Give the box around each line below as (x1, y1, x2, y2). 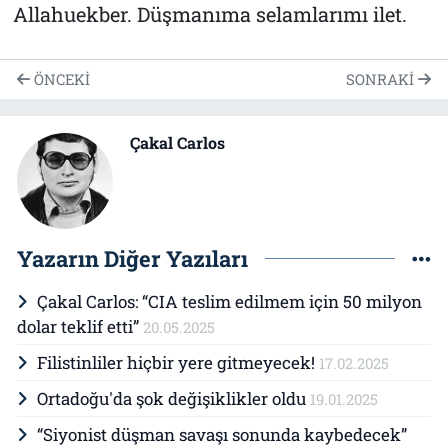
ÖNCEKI (30, 69, 90, 89)
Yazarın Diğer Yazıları (17, 243, 248, 273)
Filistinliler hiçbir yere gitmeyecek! (36, 350, 319, 374)
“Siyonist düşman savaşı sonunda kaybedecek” (36, 422, 407, 446)
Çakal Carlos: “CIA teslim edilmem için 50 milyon (36, 289, 422, 313)
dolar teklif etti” (17, 314, 143, 338)
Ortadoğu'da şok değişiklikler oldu (36, 386, 310, 410)
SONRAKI (346, 69, 418, 89)
